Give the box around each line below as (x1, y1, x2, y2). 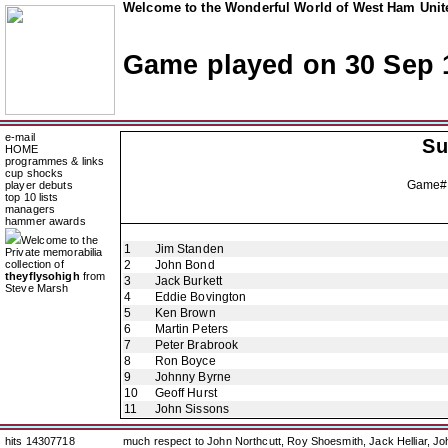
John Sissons (154, 402, 230, 416)
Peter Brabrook (154, 338, 239, 352)
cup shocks (5, 167, 64, 179)
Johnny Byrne (154, 370, 232, 384)
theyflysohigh (5, 270, 80, 282)
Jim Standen (154, 242, 224, 256)
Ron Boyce (154, 354, 216, 368)
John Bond (154, 258, 215, 272)
